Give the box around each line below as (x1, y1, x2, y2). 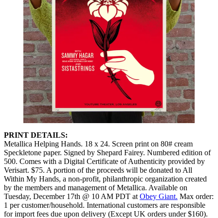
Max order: (178, 192, 214, 200)
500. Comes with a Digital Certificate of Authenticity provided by (4, 157, 205, 165)
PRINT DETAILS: (4, 130, 68, 139)
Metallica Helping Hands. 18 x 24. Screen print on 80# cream (4, 139, 193, 148)
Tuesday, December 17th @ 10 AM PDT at (4, 192, 140, 200)
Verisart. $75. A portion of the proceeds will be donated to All (4, 165, 192, 174)
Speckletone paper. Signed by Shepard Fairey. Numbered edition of (4, 148, 211, 157)
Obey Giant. (140, 192, 178, 200)
